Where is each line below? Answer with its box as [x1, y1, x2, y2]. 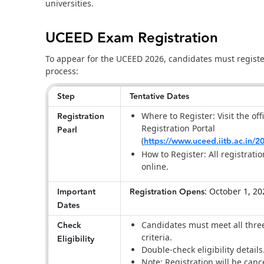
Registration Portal [141, 123, 215, 134]
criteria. [141, 232, 172, 243]
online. [141, 161, 171, 173]
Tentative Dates [130, 90, 189, 104]
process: [45, 65, 81, 77]
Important [57, 186, 95, 199]
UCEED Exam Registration [45, 27, 218, 49]
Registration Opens [130, 186, 204, 199]
